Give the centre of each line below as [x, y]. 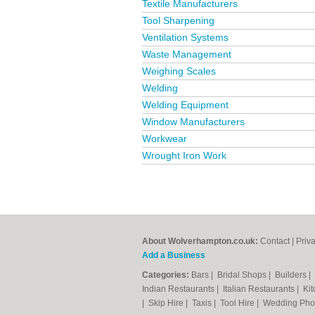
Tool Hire [238, 303]
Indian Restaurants [179, 289]
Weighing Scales [179, 71]
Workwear [165, 139]
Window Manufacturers [193, 122]
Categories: [166, 275]
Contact [275, 241]
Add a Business [174, 255]
